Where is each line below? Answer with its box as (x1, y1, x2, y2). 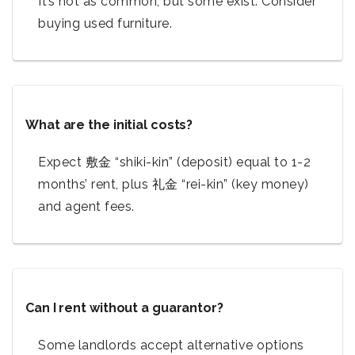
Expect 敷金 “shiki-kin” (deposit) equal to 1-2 (38, 155, 311, 170)
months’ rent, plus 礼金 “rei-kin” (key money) (38, 177, 309, 193)
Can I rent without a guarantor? (25, 300, 223, 316)
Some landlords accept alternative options (38, 338, 304, 353)
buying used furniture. (38, 16, 172, 32)
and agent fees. (38, 199, 135, 215)
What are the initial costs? (25, 117, 193, 133)
